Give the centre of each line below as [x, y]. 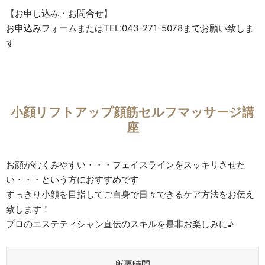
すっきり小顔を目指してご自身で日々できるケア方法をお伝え [130, 194]
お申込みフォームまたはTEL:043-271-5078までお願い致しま [130, 28]
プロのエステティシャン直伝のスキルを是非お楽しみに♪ [120, 224]
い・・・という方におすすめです [72, 179]
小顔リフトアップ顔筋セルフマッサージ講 [132, 112]
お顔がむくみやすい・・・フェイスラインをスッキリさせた [126, 164]
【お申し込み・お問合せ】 [59, 13]
